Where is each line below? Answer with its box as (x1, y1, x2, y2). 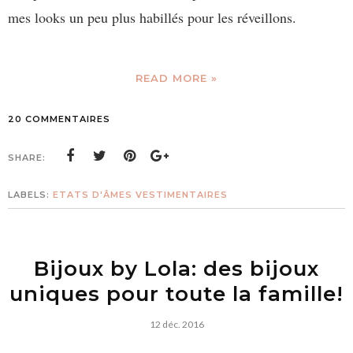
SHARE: (8, 151, 46, 163)
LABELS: (8, 188, 53, 200)
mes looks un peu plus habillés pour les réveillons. (8, 7, 296, 27)
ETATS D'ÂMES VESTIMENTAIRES (53, 188, 228, 200)
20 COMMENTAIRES (8, 113, 110, 124)
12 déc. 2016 (149, 318, 204, 330)
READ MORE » (136, 71, 217, 84)
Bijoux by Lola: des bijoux (34, 255, 319, 281)
